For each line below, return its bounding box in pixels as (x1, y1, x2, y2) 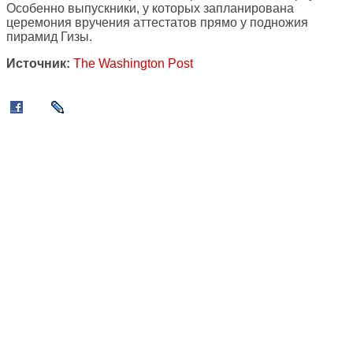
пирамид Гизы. (6, 30, 92, 44)
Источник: (6, 57, 70, 71)
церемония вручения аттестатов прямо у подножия (6, 16, 308, 30)
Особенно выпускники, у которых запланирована (6, 2, 294, 16)
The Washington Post (73, 57, 193, 71)
